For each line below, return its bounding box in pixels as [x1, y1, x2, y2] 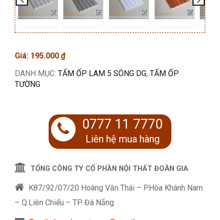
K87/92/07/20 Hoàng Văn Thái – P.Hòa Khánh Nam [27, 183, 203, 192]
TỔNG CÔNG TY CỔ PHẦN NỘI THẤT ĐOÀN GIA [30, 164, 188, 173]
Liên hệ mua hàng [85, 133, 160, 145]
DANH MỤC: [15, 69, 58, 78]
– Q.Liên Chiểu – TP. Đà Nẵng [15, 198, 114, 207]
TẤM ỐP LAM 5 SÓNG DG [58, 69, 146, 78]
